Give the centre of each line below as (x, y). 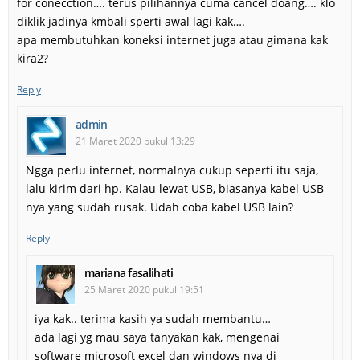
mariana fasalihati (129, 272)
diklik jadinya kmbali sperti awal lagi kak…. (131, 21)
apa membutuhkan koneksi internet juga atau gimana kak (172, 39)
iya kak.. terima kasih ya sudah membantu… (153, 318)
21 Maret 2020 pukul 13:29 (135, 141)
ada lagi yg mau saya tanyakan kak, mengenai (157, 337)
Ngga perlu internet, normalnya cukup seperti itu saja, (172, 170)
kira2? (33, 58)
